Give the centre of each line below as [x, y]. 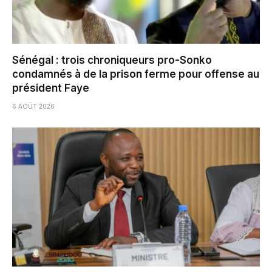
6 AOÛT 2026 [33, 106]
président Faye [51, 88]
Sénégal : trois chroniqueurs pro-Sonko [112, 60]
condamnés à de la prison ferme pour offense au [136, 74]
